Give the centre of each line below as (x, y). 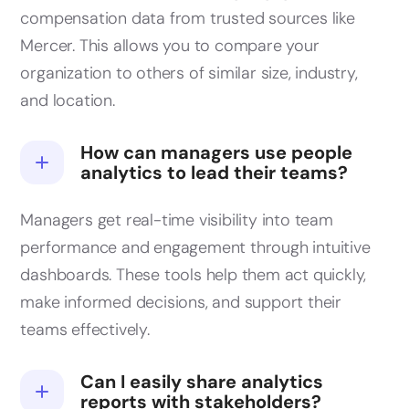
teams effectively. (85, 330)
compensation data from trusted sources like (188, 19)
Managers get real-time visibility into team (177, 220)
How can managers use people (217, 153)
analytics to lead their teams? (215, 173)
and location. (68, 101)
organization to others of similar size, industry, (189, 73)
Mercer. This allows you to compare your (170, 46)
